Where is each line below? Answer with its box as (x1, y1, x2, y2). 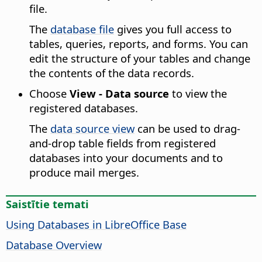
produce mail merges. (29, 165, 139, 180)
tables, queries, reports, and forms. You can (29, 36, 248, 51)
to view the (169, 86, 227, 101)
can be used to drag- (135, 121, 240, 136)
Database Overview (6, 237, 102, 253)
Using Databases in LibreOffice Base (6, 217, 187, 232)
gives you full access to (114, 22, 232, 37)
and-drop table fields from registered (29, 136, 216, 151)
